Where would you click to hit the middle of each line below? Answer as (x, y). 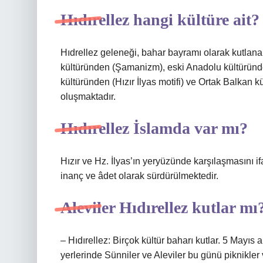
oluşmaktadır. (88, 97)
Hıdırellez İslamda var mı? (154, 128)
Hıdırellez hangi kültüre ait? (160, 20)
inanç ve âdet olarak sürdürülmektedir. (139, 176)
